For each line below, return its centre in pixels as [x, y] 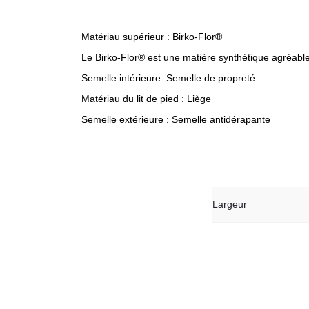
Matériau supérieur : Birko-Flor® [152, 37]
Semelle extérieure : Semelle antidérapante [176, 119]
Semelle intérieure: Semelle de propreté [168, 78]
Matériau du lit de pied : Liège [146, 99]
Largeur [229, 204]
